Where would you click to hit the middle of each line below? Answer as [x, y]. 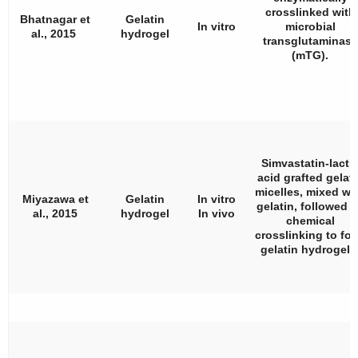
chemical [310, 220]
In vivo [216, 213]
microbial [310, 26]
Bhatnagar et [55, 19]
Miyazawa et [55, 199]
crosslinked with [310, 12]
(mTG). [310, 55]
